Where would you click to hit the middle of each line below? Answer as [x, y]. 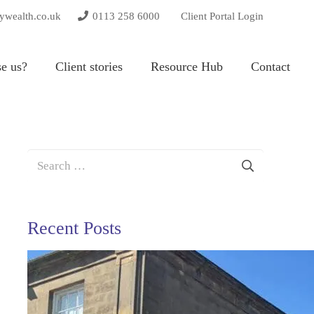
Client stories [89, 67]
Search [44, 156]
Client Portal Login [222, 16]
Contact [271, 67]
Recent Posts [75, 228]
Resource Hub [187, 67]
